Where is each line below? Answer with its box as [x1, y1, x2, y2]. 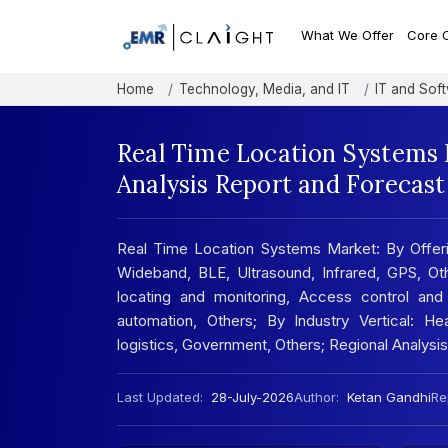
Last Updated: [117, 389, 203, 406]
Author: [294, 389, 339, 406]
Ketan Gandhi [347, 389, 431, 406]
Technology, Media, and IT [179, 81, 350, 98]
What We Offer [301, 27, 395, 44]
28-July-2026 [207, 389, 294, 406]
